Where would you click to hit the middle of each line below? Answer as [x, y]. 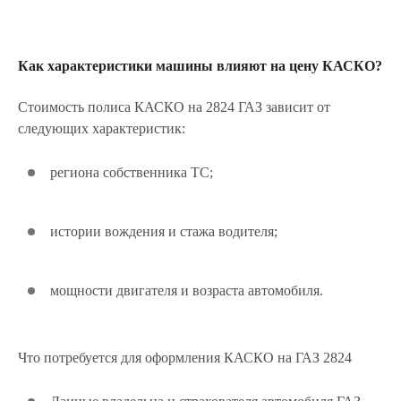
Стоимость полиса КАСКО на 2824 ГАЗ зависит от [174, 107]
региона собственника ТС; [132, 172]
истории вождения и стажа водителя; [164, 231]
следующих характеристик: [102, 128]
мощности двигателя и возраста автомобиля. [187, 290]
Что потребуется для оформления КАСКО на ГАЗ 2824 [185, 358]
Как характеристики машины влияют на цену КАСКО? [200, 66]
